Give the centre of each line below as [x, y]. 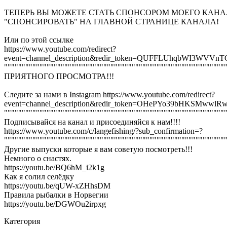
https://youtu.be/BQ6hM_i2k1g [54, 168]
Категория [22, 221]
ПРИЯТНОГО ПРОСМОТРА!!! [59, 77]
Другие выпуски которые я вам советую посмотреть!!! [98, 149]
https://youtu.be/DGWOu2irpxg [55, 204]
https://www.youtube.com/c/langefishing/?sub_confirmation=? [103, 131]
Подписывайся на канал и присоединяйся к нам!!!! [92, 122]
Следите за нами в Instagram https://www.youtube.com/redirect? [109, 95]
